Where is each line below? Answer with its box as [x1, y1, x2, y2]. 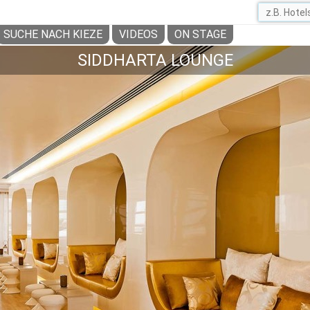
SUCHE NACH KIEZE [3, 28, 102, 41]
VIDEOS [119, 28, 158, 41]
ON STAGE [174, 28, 226, 41]
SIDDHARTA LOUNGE [77, 51, 233, 70]
